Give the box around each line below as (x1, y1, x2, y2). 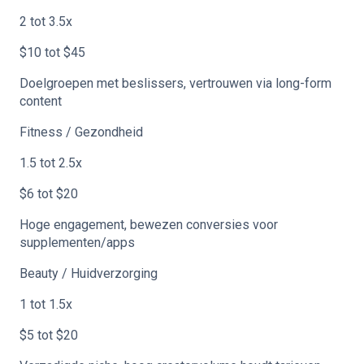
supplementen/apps (19, 235, 135, 250)
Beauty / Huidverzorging (19, 266, 158, 281)
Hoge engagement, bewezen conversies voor (19, 217, 278, 232)
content (19, 93, 62, 109)
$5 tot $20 (19, 327, 78, 343)
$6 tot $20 (19, 186, 78, 201)
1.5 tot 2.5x (19, 155, 82, 171)
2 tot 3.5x (19, 14, 72, 29)
